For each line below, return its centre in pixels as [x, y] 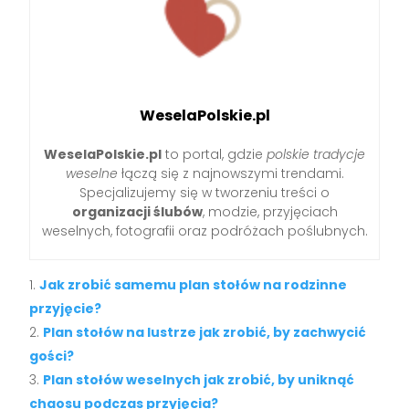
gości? [52, 356]
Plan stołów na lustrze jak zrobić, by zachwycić [205, 332]
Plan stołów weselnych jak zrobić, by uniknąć [199, 379]
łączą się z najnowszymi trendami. [231, 173]
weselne [91, 173]
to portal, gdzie [214, 154]
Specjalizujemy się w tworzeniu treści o [204, 192]
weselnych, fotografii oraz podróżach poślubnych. [204, 231]
